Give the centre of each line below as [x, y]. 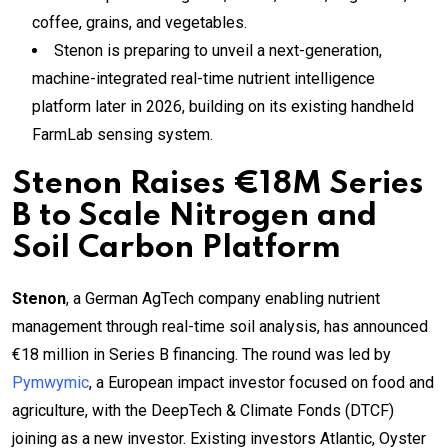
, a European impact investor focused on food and [261, 382]
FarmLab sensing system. [122, 134]
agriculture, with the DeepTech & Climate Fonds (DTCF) [203, 410]
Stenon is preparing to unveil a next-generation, [218, 50]
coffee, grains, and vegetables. [139, 22]
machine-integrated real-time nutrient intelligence [203, 78]
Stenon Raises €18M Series [217, 184]
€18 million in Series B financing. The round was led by [201, 354]
